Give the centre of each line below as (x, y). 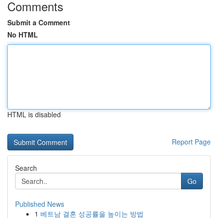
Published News (40, 204)
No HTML (23, 35)
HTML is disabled (34, 114)
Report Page (191, 142)
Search (26, 168)
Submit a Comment (39, 22)
